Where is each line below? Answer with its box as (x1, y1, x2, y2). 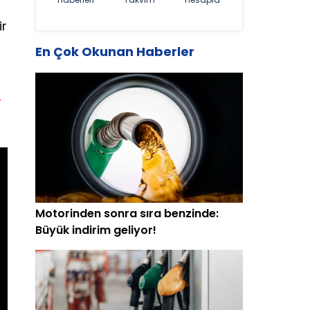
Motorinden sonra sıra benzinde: (35, 205, 219, 221)
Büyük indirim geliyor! (35, 221, 156, 238)
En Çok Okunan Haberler (35, 43, 194, 60)
